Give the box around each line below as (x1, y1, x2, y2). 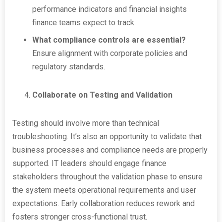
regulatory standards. (32, 62, 105, 71)
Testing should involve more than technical (12, 118, 159, 128)
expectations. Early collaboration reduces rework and (12, 199, 195, 208)
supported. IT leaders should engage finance (12, 159, 166, 168)
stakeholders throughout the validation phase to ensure (12, 172, 203, 181)
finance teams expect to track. (32, 18, 136, 27)
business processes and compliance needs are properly (12, 145, 208, 155)
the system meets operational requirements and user (12, 185, 196, 195)
